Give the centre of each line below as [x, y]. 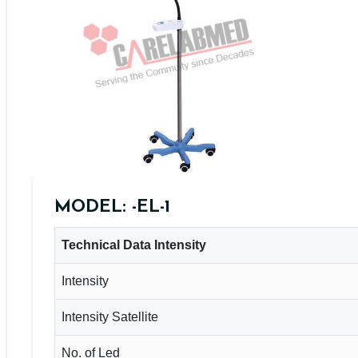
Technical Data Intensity [134, 245]
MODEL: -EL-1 [112, 207]
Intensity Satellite [110, 316]
